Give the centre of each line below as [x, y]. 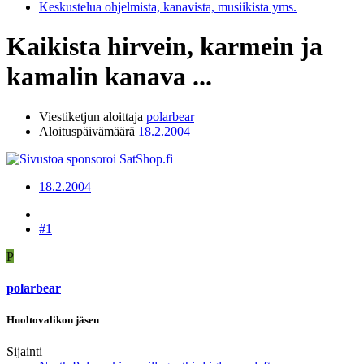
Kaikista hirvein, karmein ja [165, 47]
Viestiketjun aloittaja [91, 116]
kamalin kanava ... [109, 77]
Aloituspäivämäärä [87, 131]
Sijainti [24, 352]
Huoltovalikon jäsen [53, 320]
